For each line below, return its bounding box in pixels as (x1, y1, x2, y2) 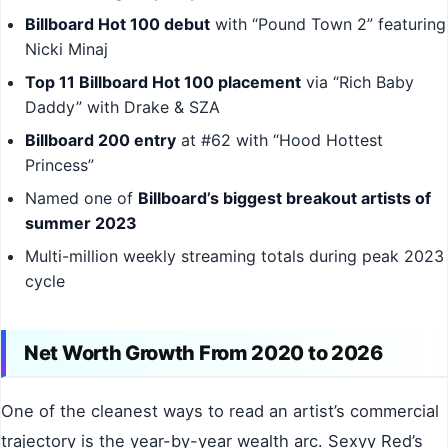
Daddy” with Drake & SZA (25, 97, 220, 118)
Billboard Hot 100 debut (25, 14, 210, 35)
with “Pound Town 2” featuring (210, 14, 446, 35)
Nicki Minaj (25, 39, 108, 60)
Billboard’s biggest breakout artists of (138, 188, 431, 209)
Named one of (25, 188, 138, 209)
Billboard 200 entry (25, 130, 176, 151)
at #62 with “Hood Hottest (176, 130, 383, 151)
